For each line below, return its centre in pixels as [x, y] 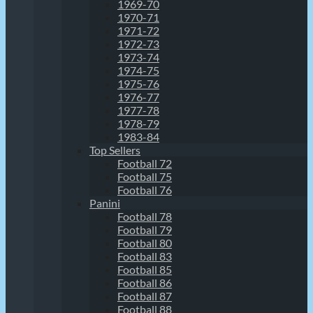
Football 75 [145, 176]
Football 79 [145, 230]
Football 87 [145, 296]
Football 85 [145, 269]
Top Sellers [115, 150]
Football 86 [145, 283]
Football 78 [145, 216]
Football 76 [145, 190]
